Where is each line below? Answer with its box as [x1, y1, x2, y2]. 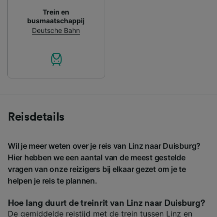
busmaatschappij [27, 16, 85, 25]
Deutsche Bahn [32, 26, 80, 34]
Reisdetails [8, 111, 65, 123]
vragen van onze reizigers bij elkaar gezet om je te [8, 164, 186, 174]
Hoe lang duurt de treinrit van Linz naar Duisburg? [8, 198, 205, 207]
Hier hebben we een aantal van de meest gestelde [8, 152, 186, 162]
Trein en [43, 7, 70, 16]
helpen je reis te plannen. [8, 175, 97, 186]
